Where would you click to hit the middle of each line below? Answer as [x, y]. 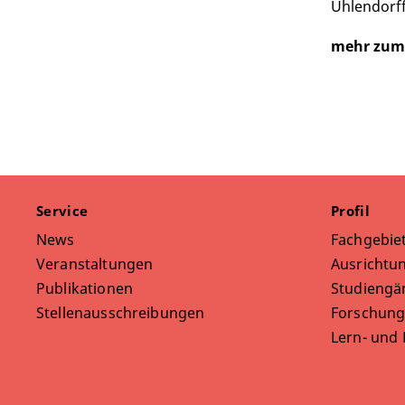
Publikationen [85, 289]
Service [64, 211]
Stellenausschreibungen [121, 313]
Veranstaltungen [95, 264]
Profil [353, 211]
